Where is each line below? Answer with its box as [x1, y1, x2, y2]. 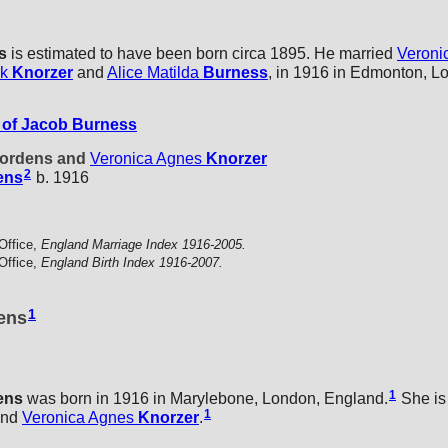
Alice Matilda [107, 64, 199, 82]
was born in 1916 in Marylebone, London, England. [23, 389, 388, 407]
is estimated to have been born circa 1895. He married [7, 45, 397, 63]
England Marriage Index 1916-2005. [41, 237, 246, 253]
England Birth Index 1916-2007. [41, 255, 223, 271]
